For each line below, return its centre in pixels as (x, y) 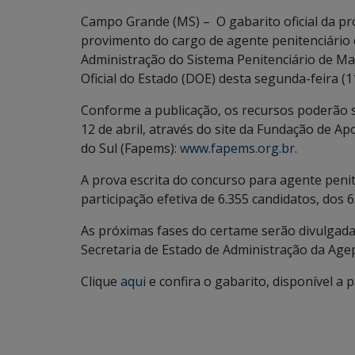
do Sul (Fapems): (130, 148)
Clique (101, 281)
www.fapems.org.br (237, 148)
